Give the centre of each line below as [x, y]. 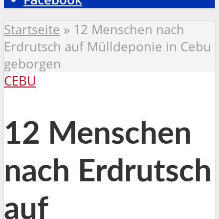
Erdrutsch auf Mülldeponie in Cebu [108, 46]
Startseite [32, 29]
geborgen [33, 64]
